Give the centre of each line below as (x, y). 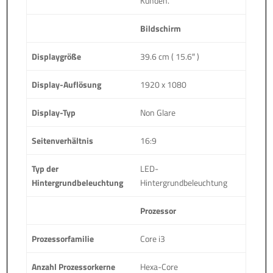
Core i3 (153, 238)
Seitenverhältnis (63, 140)
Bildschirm (161, 28)
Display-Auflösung (67, 84)
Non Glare (158, 112)
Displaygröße (57, 56)
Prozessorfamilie (63, 238)
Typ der (45, 168)
